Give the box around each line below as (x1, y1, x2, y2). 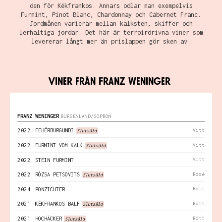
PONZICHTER (35, 186, 65, 193)
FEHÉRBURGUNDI (35, 127, 74, 134)
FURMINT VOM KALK (35, 142, 83, 149)
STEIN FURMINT (35, 157, 74, 164)
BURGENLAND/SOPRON (61, 113, 111, 119)
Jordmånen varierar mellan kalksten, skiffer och (29, 20, 193, 28)
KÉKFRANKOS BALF (35, 201, 80, 207)
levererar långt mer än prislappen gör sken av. (31, 38, 191, 46)
